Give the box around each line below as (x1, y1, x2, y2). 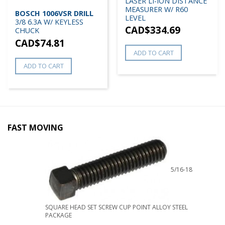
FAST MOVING (8, 122, 63, 133)
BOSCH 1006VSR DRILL (15, 9, 93, 19)
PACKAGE (45, 211, 72, 220)
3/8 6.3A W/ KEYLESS (15, 17, 83, 27)
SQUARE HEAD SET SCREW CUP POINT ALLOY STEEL (45, 203, 188, 212)
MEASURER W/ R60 (125, 4, 188, 14)
